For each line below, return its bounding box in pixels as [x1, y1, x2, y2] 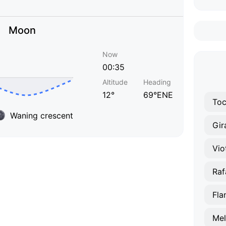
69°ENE [143, 90, 173, 100]
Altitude [102, 78, 128, 86]
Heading [143, 78, 171, 86]
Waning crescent [10, 110, 73, 121]
